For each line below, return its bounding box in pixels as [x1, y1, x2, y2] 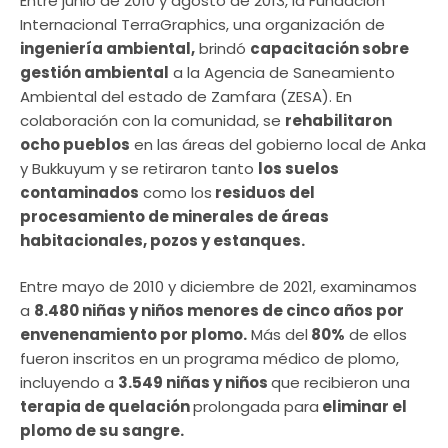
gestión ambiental [20, 61, 169, 83]
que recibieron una [271, 372, 410, 394]
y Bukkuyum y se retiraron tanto [20, 157, 258, 179]
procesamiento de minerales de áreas [20, 205, 329, 227]
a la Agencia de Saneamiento [169, 61, 395, 83]
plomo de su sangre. [20, 420, 184, 442]
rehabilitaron [285, 109, 392, 131]
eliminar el [319, 396, 407, 418]
